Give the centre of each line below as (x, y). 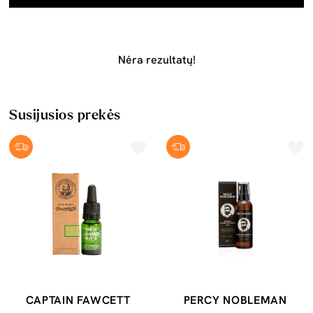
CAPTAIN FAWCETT (78, 300)
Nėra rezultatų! (156, 60)
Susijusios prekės (65, 115)
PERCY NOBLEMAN (235, 300)
